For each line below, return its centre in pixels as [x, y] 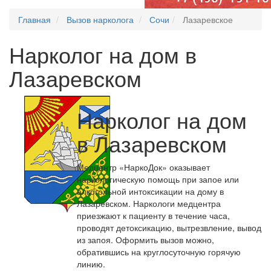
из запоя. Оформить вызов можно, [145, 240]
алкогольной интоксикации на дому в [150, 191]
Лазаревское [208, 19]
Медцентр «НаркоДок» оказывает [143, 167]
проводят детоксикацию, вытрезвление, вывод [169, 227]
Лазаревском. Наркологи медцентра [149, 203]
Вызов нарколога [100, 19]
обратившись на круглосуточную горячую [159, 252]
